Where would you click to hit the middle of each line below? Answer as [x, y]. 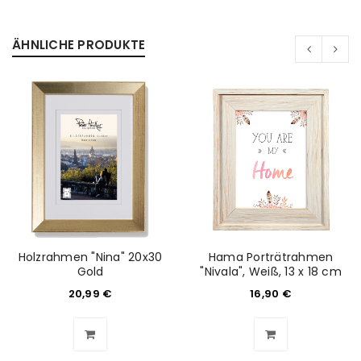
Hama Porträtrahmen [271, 257]
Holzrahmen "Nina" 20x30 [90, 257]
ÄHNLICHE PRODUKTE [79, 45]
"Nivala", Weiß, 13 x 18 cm [271, 272]
